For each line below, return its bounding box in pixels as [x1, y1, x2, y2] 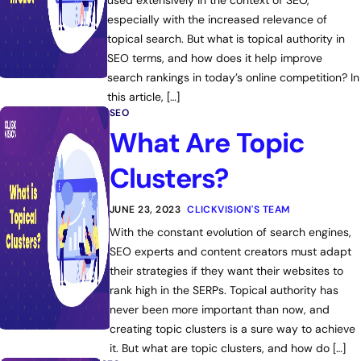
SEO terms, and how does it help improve [107, 51, 323, 65]
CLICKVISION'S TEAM [187, 203, 290, 216]
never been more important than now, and [109, 302, 330, 317]
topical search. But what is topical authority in [107, 31, 346, 46]
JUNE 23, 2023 [109, 203, 181, 216]
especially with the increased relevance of [107, 12, 328, 27]
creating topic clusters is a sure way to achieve [109, 322, 355, 336]
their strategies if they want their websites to [109, 263, 343, 278]
